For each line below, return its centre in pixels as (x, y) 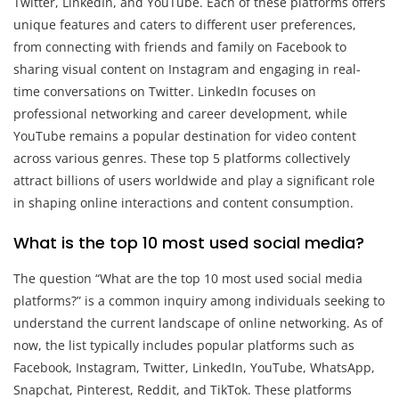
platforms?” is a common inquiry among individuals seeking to (199, 300)
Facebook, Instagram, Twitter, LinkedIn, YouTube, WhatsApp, (194, 367)
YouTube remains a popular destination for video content (185, 135)
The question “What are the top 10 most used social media (188, 278)
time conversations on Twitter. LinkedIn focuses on (165, 91)
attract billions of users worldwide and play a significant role (194, 180)
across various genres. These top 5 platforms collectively (182, 158)
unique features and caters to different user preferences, (185, 24)
